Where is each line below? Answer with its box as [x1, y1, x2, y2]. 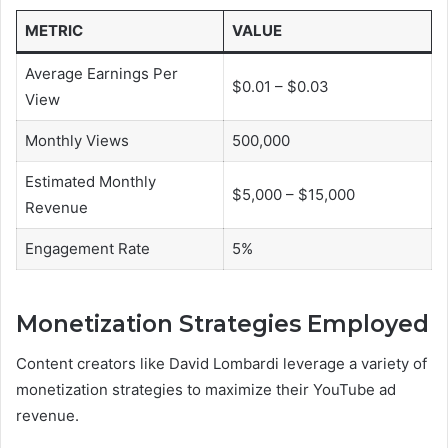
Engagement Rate [24, 239, 150, 259]
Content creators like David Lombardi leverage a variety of [16, 354, 427, 374]
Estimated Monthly [24, 172, 156, 192]
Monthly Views [24, 131, 129, 151]
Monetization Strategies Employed [16, 309, 429, 338]
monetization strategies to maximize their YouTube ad [16, 380, 396, 400]
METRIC [24, 21, 83, 41]
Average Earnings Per [24, 64, 178, 84]
